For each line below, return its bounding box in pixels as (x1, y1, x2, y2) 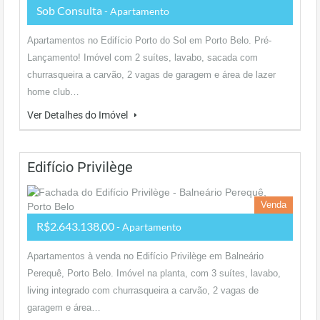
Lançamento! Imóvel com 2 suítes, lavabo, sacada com (27, 52, 258, 63)
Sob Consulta (36, 4, 104, 17)
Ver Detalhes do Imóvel (27, 109, 130, 121)
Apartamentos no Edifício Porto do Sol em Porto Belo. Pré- (27, 35, 271, 46)
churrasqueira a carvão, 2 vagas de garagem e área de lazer (27, 69, 276, 80)
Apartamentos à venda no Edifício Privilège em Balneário (27, 251, 264, 261)
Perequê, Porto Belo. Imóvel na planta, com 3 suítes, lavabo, (27, 268, 281, 279)
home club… (27, 86, 79, 97)
